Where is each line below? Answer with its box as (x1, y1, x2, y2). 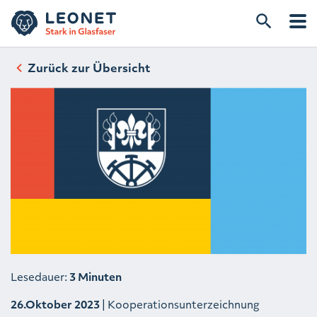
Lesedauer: (11, 269, 69, 285)
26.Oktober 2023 (11, 296, 100, 313)
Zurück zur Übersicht (28, 59, 150, 76)
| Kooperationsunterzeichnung (100, 296, 259, 313)
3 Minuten (69, 269, 122, 285)
